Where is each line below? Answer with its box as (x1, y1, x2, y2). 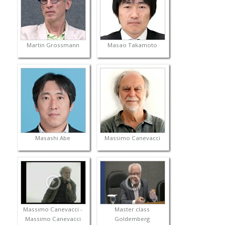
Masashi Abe (35, 134, 71, 142)
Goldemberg (115, 215, 150, 223)
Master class (115, 205, 150, 213)
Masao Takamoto (107, 41, 157, 49)
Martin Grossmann (26, 41, 79, 49)
